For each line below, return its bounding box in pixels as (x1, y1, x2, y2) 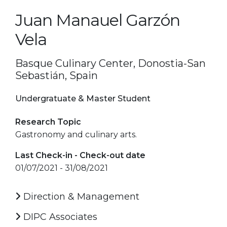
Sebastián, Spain (15, 69, 98, 82)
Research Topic (15, 117, 81, 127)
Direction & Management (21, 191, 139, 202)
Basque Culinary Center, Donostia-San (15, 57, 206, 69)
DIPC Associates (21, 211, 97, 222)
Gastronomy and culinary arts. (15, 129, 137, 139)
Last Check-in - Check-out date (15, 150, 145, 160)
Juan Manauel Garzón (15, 10, 180, 30)
